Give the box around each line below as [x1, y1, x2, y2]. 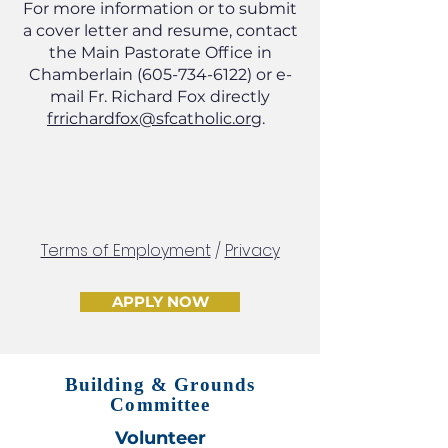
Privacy [224, 239, 280, 262]
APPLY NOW [111, 293, 209, 311]
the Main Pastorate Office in [48, 43, 272, 62]
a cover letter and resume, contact [22, 21, 298, 40]
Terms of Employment [40, 239, 211, 262]
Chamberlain [28, 65, 137, 84]
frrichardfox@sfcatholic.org [47, 109, 262, 128]
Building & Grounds [64, 374, 256, 395]
